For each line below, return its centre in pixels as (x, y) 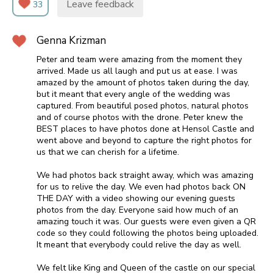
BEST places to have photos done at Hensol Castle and (145, 129)
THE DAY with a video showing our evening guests (136, 199)
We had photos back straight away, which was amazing (145, 175)
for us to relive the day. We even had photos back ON (141, 187)
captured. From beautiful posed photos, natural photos (143, 106)
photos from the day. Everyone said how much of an (137, 210)
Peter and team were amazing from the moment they (139, 60)
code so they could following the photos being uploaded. (147, 233)
